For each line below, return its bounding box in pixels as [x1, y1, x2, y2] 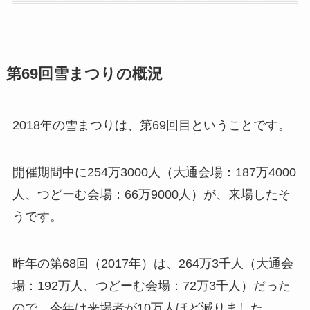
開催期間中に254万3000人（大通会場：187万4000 [12, 165, 296, 180]
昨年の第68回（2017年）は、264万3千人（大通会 [12, 257, 293, 271]
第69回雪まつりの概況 [6, 66, 163, 83]
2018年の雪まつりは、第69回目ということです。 [12, 118, 291, 133]
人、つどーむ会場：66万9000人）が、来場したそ [12, 188, 291, 202]
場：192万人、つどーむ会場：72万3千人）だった [12, 279, 291, 293]
